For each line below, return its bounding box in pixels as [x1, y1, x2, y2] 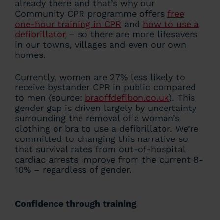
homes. [15, 50, 46, 60]
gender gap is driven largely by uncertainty [15, 103, 196, 113]
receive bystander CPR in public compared [15, 82, 196, 92]
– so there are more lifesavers [66, 29, 197, 39]
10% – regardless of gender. [15, 165, 132, 175]
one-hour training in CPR [15, 19, 121, 29]
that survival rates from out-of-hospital [15, 144, 185, 154]
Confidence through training [15, 198, 136, 209]
